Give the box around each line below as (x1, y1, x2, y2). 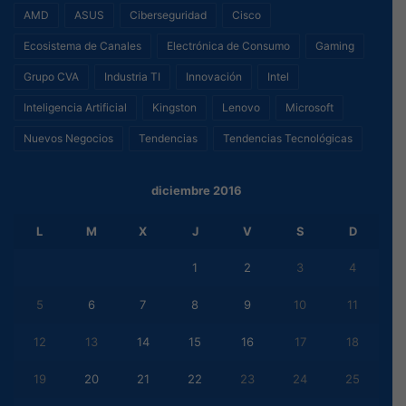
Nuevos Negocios (24, 131, 113, 146)
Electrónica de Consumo (167, 39, 290, 53)
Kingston (152, 101, 197, 115)
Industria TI (104, 70, 160, 84)
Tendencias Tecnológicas (223, 131, 353, 146)
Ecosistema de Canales (24, 39, 141, 53)
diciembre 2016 (150, 183, 242, 198)
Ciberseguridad (130, 8, 207, 23)
